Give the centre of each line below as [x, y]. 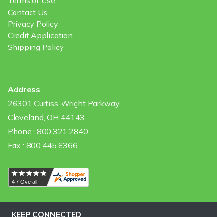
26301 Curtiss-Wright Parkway [64, 103]
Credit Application [40, 35]
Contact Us [28, 12]
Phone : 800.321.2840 [48, 131]
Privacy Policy [33, 23]
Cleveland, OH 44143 [46, 117]
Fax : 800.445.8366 [43, 145]
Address [24, 89]
